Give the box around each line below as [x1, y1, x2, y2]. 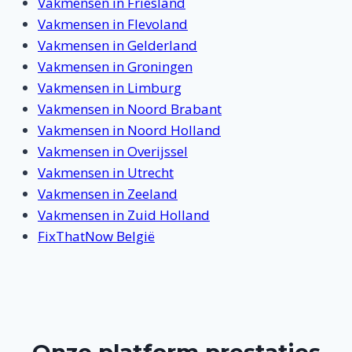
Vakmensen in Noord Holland [38, 121, 221, 140]
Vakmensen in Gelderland [38, 36, 197, 55]
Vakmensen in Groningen [38, 57, 192, 76]
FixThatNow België [38, 227, 155, 246]
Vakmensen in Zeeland [38, 185, 178, 203]
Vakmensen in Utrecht [38, 163, 174, 182]
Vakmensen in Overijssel [38, 142, 188, 161]
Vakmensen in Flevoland [38, 15, 188, 34]
